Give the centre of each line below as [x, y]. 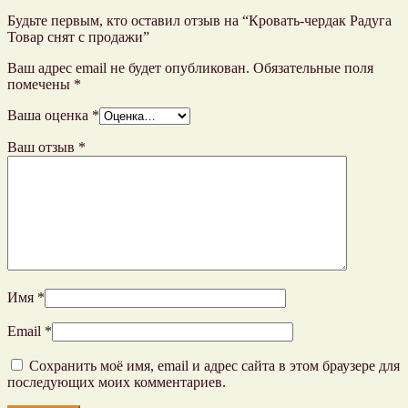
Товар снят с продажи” [78, 37]
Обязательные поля [311, 68]
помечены [41, 85]
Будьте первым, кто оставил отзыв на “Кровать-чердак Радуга [199, 21]
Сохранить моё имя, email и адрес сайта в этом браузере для [214, 366]
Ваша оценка [50, 116]
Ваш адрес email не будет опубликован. [128, 68]
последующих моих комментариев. [117, 382]
